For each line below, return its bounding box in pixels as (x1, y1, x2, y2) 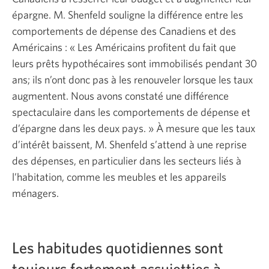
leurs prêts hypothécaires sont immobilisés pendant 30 (12, 56, 257, 70)
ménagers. (12, 186, 59, 199)
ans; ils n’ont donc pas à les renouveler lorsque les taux (12, 73, 253, 86)
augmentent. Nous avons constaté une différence (12, 89, 229, 102)
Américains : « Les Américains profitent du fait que (12, 40, 236, 53)
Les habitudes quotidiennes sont (12, 238, 223, 256)
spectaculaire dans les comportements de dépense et (12, 105, 250, 118)
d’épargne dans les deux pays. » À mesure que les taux (12, 121, 255, 134)
